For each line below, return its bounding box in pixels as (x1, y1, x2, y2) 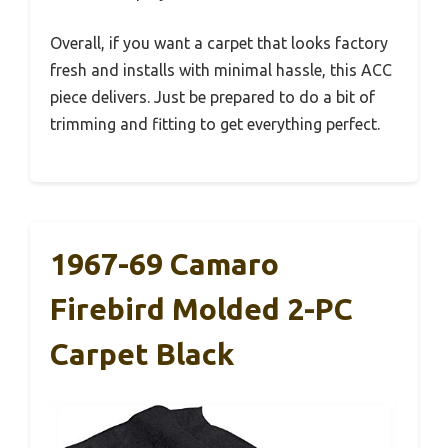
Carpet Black (50, 337, 234, 372)
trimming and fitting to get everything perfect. (50, 115, 380, 134)
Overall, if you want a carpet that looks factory (50, 34, 388, 53)
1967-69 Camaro (50, 247, 279, 282)
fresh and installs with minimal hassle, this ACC (50, 61, 392, 80)
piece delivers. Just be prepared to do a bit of (50, 88, 375, 107)
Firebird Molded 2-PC (50, 292, 353, 327)
